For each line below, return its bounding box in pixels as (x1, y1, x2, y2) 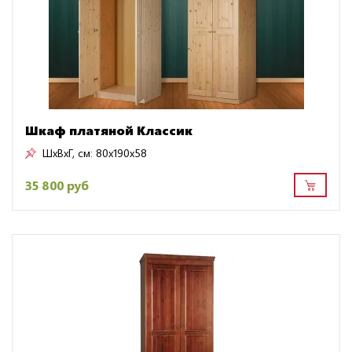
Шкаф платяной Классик (25, 122, 192, 139)
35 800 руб (25, 176, 89, 193)
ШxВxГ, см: (42, 145, 93, 161)
